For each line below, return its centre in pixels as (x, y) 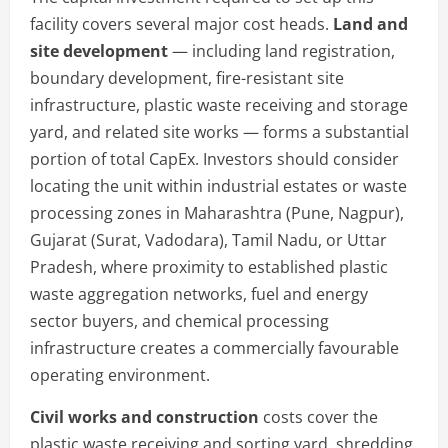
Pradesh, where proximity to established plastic (209, 266)
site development (99, 50)
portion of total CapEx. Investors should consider (214, 158)
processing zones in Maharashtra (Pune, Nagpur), (217, 212)
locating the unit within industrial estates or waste (218, 185)
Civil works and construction (144, 416)
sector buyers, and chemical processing (179, 320)
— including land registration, (281, 50)
